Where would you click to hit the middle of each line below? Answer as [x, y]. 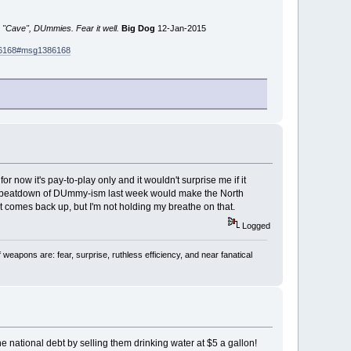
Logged [255, 225]
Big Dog [138, 28]
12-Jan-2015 [180, 28]
